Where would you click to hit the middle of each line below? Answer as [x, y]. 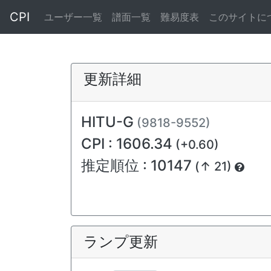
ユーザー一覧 [73, 17]
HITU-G [107, 122]
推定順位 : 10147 [136, 165]
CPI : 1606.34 [127, 144]
